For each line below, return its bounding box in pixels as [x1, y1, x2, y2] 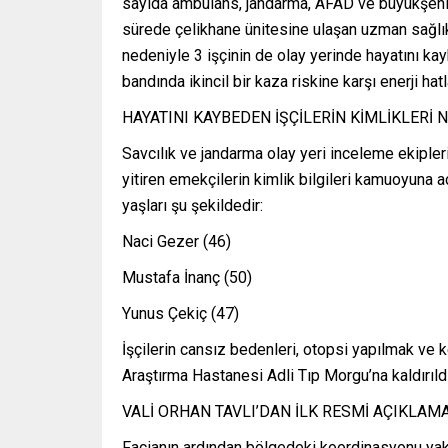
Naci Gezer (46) [122, 232, 231, 252]
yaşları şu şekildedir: [122, 196, 263, 216]
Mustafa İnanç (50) [122, 268, 252, 288]
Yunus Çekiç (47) [122, 304, 239, 324]
